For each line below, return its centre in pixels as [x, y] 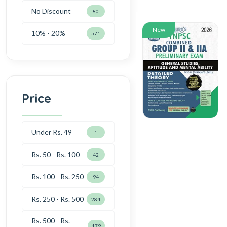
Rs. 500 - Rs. [51, 220]
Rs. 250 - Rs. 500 [58, 199]
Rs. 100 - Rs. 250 [58, 177]
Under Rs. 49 [52, 132]
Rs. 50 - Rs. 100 [55, 155]
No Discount [51, 11]
